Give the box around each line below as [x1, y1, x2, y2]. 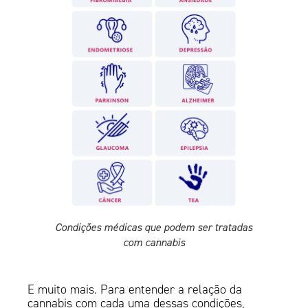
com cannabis [122, 235, 185, 250]
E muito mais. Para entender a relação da [27, 282, 243, 298]
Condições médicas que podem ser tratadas [55, 220, 253, 234]
